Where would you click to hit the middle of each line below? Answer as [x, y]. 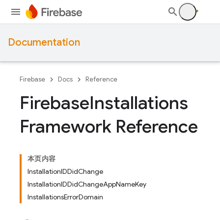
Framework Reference [109, 126]
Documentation [44, 42]
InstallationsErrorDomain [65, 197]
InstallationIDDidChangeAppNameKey [87, 184]
